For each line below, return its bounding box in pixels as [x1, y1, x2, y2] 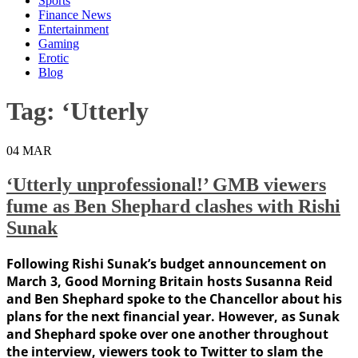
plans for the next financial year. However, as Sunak [6, 307, 340, 325]
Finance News [38, 8, 111, 22]
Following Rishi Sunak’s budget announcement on [6, 254, 327, 272]
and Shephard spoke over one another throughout [6, 324, 328, 343]
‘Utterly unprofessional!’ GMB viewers [6, 173, 326, 195]
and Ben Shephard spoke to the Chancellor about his [6, 289, 342, 308]
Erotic [38, 51, 69, 65]
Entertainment [38, 22, 109, 36]
